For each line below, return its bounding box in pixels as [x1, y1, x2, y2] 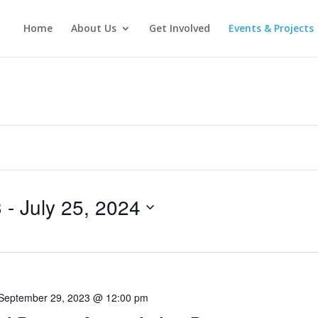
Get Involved [148, 21, 210, 35]
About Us [70, 21, 116, 35]
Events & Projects [228, 21, 314, 35]
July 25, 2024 [20, 192, 141, 221]
